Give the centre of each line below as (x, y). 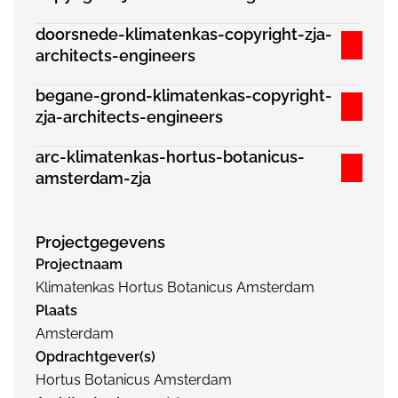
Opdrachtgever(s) (96, 357)
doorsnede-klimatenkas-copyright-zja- (184, 34)
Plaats (56, 310)
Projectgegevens (100, 242)
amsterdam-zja (93, 178)
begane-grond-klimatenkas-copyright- (184, 96)
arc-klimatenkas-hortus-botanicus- (170, 157)
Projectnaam (79, 264)
